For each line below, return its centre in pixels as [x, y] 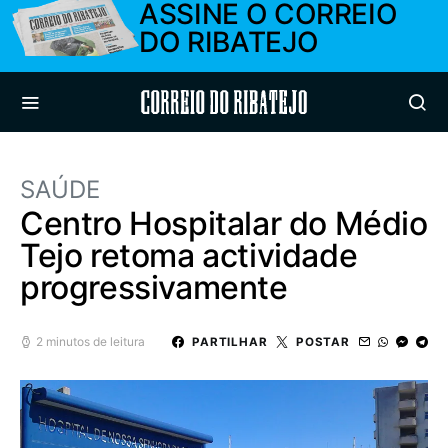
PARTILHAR [229, 341]
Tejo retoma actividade [189, 255]
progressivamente [154, 287]
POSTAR [322, 341]
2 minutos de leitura [90, 341]
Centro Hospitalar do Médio [224, 223]
